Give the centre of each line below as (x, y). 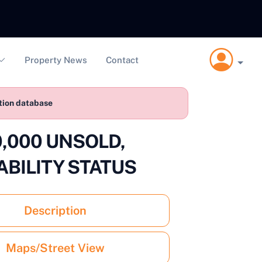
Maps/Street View (55, 248)
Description (55, 211)
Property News (56, 60)
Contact (123, 60)
